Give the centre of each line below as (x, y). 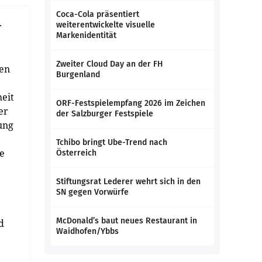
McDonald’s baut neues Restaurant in (127, 221)
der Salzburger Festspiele (105, 114)
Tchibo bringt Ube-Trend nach (112, 142)
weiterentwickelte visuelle (106, 25)
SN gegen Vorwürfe (92, 192)
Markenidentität (86, 35)
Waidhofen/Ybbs (87, 231)
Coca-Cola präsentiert (98, 14)
